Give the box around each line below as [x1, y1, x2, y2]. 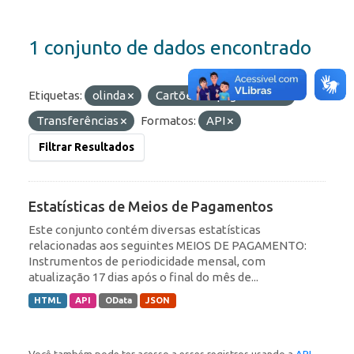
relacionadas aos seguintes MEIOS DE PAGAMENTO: [28, 239, 307, 253]
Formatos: [141, 114, 196, 128]
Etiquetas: [28, 88, 82, 103]
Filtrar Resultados [39, 141, 134, 154]
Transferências [36, 114, 121, 128]
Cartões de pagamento [156, 88, 282, 103]
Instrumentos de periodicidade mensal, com [28, 254, 265, 269]
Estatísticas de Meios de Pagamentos [28, 198, 273, 215]
